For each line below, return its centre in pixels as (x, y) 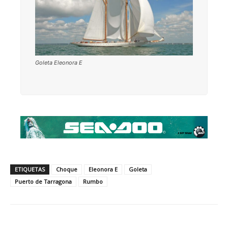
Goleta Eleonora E (59, 63)
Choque (67, 169)
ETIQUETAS (30, 169)
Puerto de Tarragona (43, 181)
